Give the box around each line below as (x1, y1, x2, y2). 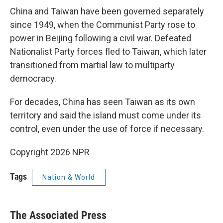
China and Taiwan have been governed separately (10, 6, 204, 16)
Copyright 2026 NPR (10, 147, 90, 157)
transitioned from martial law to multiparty (10, 60, 175, 70)
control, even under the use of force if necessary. (10, 123, 204, 134)
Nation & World (42, 173, 95, 181)
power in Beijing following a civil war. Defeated (10, 33, 191, 43)
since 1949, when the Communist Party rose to (10, 19, 195, 30)
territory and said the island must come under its (10, 110, 201, 120)
